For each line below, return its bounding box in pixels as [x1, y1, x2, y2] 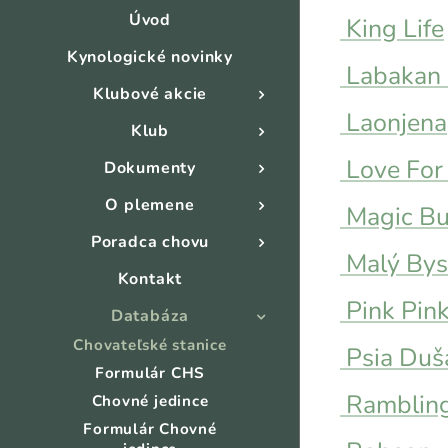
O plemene [105, 194, 195, 216]
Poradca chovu [90, 231, 210, 253]
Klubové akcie [92, 83, 208, 105]
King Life [340, 12, 444, 46]
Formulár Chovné [83, 419, 217, 439]
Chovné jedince [91, 391, 209, 411]
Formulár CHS [94, 363, 206, 383]
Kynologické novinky [66, 46, 234, 68]
